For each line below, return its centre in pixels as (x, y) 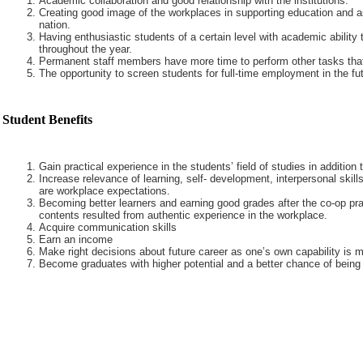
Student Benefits (47, 120)
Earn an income (76, 239)
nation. (55, 25)
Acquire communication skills (108, 227)
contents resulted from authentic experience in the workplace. (183, 215)
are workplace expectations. (105, 191)
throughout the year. (85, 49)
